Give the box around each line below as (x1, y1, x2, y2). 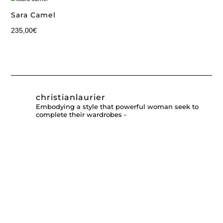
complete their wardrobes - (36, 110, 127, 118)
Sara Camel (11, 10, 56, 20)
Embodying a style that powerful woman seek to (36, 102, 199, 111)
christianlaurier (36, 92, 106, 102)
